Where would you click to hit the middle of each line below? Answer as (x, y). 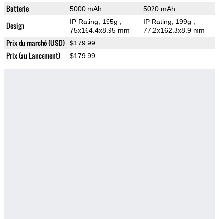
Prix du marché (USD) (35, 43)
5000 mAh (86, 9)
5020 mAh (159, 9)
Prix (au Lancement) (33, 56)
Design (15, 26)
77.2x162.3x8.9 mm (174, 31)
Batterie (17, 9)
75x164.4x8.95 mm (99, 31)
